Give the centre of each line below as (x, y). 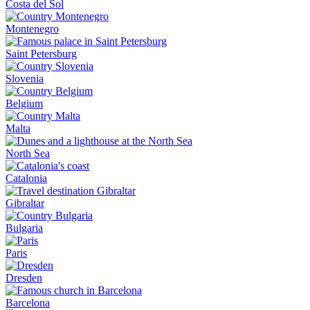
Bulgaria (24, 228)
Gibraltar (25, 203)
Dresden (24, 278)
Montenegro (32, 29)
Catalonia (26, 178)
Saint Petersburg (41, 54)
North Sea (28, 153)
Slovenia (25, 79)
